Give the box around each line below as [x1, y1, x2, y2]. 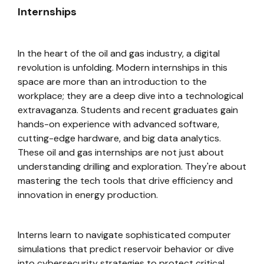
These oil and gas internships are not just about [18, 146, 224, 159]
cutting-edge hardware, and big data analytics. [18, 132, 221, 144]
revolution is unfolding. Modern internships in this [18, 61, 227, 74]
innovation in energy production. [18, 189, 158, 201]
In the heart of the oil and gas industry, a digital [18, 47, 220, 60]
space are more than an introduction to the [18, 75, 207, 88]
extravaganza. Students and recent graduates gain [18, 104, 238, 116]
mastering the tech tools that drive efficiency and [18, 174, 233, 187]
